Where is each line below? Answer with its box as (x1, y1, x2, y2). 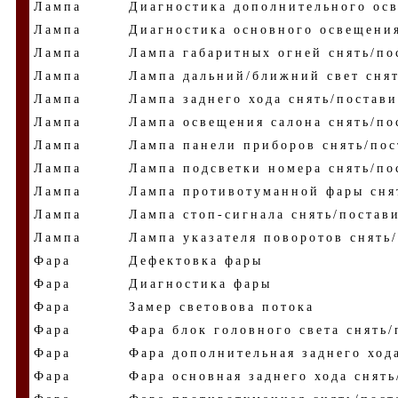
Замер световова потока (129, 300, 314, 314)
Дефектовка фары (129, 254, 263, 267)
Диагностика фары (129, 277, 272, 291)
